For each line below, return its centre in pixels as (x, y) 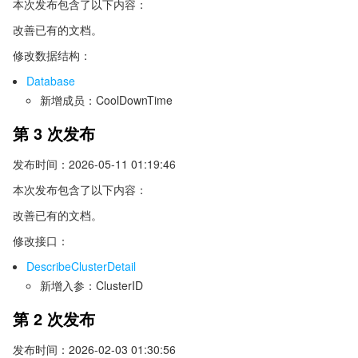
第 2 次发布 (54, 318)
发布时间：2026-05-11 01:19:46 (94, 164)
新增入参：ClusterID (91, 285)
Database (51, 81)
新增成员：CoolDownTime (106, 100)
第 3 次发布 (54, 133)
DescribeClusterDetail (81, 266)
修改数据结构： (52, 55)
